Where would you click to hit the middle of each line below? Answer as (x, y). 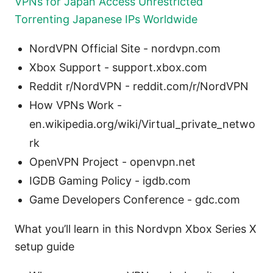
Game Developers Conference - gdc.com (135, 199)
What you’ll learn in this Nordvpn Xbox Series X (136, 229)
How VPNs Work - (76, 105)
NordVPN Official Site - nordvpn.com (125, 48)
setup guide (44, 246)
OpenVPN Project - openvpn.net (112, 161)
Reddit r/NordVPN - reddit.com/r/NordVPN (139, 86)
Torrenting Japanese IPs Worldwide (106, 19)
